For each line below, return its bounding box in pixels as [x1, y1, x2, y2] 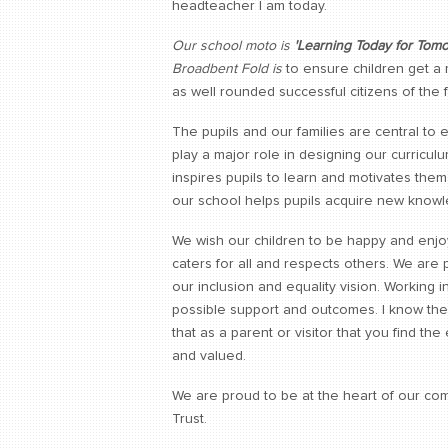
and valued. [172, 349, 246, 363]
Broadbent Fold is [172, 62, 282, 76]
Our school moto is [172, 39, 290, 53]
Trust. [172, 412, 207, 426]
